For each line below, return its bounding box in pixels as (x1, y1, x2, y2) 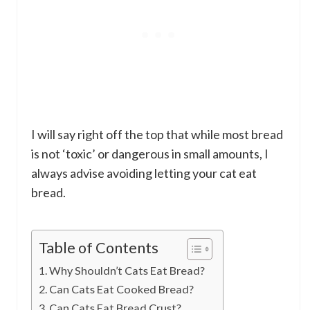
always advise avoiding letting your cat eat (31, 165, 257, 181)
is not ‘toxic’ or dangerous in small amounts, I (31, 145, 268, 161)
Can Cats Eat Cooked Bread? (49, 282, 194, 295)
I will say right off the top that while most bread (31, 126, 283, 142)
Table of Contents (39, 238, 158, 257)
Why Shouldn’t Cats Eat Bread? (49, 263, 206, 277)
